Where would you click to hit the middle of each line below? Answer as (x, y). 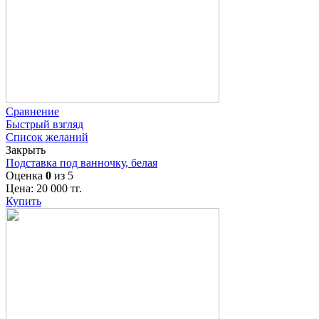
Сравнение (32, 111)
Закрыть (26, 150)
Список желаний (47, 137)
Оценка (26, 175)
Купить (23, 201)
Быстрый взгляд (45, 124)
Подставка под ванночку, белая (82, 162)
